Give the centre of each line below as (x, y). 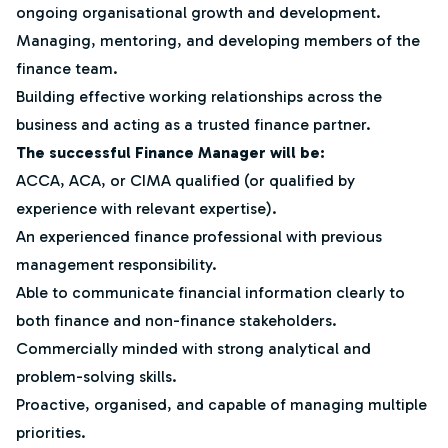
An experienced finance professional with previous (199, 236)
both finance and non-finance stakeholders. (176, 320)
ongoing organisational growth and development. (198, 12)
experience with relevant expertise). (146, 208)
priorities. (51, 432)
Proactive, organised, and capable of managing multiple (221, 404)
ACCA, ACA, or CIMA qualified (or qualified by (185, 180)
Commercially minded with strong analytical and (193, 348)
